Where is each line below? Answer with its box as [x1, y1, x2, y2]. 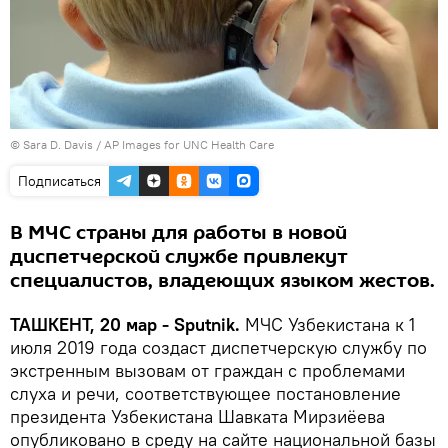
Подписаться [18, 171, 101, 190]
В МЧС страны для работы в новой [10, 218, 347, 247]
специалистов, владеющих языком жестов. [10, 266, 435, 295]
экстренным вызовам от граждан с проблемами [10, 358, 405, 382]
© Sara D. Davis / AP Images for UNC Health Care [10, 136, 274, 152]
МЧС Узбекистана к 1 [240, 312, 415, 336]
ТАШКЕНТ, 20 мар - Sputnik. [10, 312, 240, 336]
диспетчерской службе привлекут [10, 242, 348, 271]
